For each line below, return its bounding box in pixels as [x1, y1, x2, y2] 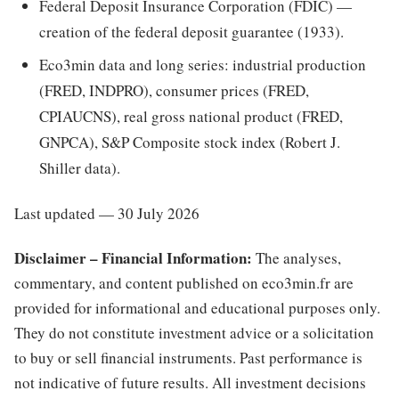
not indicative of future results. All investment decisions [14, 372, 366, 394]
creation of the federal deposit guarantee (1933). [39, 21, 344, 43]
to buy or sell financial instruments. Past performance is [14, 347, 362, 369]
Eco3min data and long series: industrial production [39, 54, 366, 76]
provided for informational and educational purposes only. [14, 297, 380, 319]
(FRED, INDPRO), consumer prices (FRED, [39, 80, 309, 102]
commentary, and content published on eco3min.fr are [14, 273, 354, 294]
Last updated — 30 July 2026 [14, 202, 199, 224]
